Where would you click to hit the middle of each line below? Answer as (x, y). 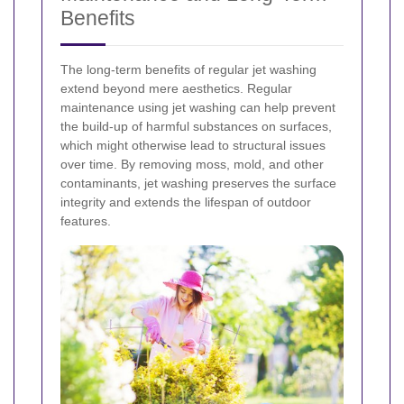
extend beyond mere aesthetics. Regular (176, 89)
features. (86, 221)
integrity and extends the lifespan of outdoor (186, 202)
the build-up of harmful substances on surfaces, (196, 127)
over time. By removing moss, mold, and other (192, 165)
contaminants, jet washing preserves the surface (198, 184)
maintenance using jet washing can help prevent (198, 108)
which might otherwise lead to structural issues (193, 146)
